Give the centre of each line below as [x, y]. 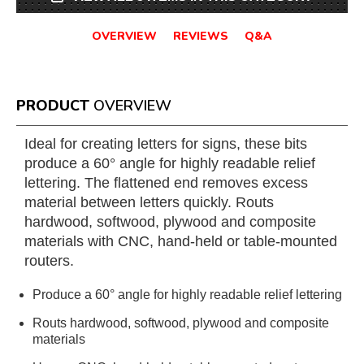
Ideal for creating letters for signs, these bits [166, 144]
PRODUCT [53, 106]
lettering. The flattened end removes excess [166, 183]
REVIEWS [201, 36]
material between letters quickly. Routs [149, 202]
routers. [49, 261]
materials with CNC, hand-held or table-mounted [181, 241]
